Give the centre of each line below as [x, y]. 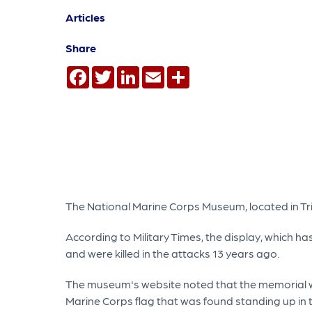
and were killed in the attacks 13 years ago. [173, 253]
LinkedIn [161, 71]
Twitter [133, 71]
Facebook [115, 71]
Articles [85, 17]
